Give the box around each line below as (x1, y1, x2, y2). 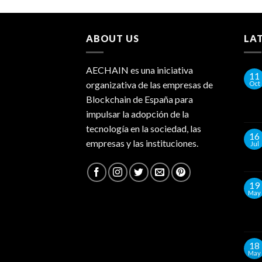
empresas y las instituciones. (86, 137, 198, 149)
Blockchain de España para (86, 94, 193, 105)
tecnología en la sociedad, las (86, 123, 201, 135)
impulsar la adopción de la (86, 108, 189, 120)
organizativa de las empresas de (86, 79, 213, 91)
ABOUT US (86, 32, 139, 44)
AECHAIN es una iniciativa (86, 64, 193, 76)
